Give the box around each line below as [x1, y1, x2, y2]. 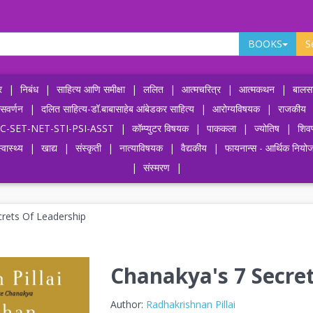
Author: [110, 298, 146, 311]
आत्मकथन [238, 82, 275, 96]
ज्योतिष [254, 122, 279, 135]
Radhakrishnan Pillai [145, 298, 235, 311]
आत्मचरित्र [181, 82, 221, 96]
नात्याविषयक [119, 141, 163, 154]
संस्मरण [143, 161, 170, 174]
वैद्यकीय [181, 141, 207, 154]
